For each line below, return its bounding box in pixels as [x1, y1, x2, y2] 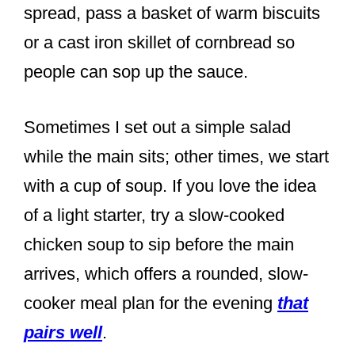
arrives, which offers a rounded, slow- [24, 264, 308, 284]
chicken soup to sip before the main [24, 235, 294, 255]
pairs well [24, 323, 102, 343]
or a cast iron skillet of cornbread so [24, 32, 295, 53]
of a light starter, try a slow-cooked [24, 205, 284, 226]
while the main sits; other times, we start [24, 147, 329, 167]
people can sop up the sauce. [24, 62, 248, 82]
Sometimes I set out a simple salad [24, 117, 291, 138]
